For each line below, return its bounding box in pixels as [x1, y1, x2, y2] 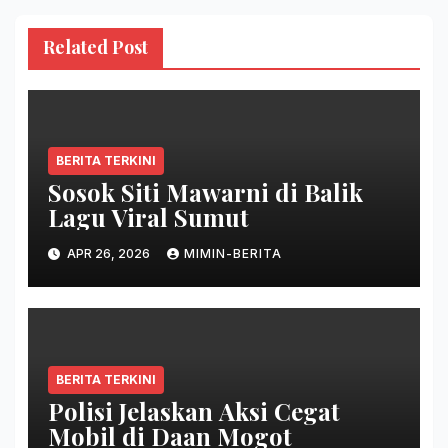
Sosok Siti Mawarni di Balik [47, 176, 363, 209]
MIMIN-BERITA [183, 245, 282, 261]
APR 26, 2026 [63, 245, 153, 261]
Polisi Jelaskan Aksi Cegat [47, 394, 340, 427]
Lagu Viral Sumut [47, 201, 249, 234]
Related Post [42, 34, 148, 59]
